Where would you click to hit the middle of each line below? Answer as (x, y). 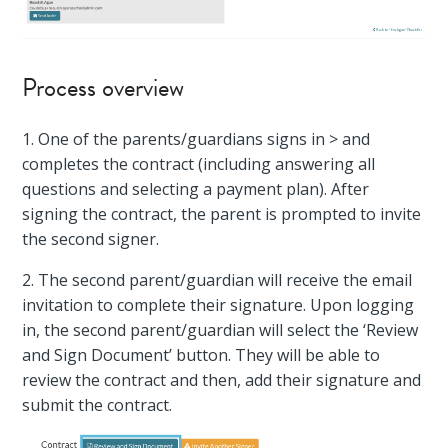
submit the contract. (99, 404)
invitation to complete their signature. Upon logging (218, 304)
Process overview (103, 87)
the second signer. (91, 238)
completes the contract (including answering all (199, 163)
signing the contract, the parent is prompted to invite (222, 213)
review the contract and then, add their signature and (222, 379)
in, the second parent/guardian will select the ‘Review (220, 329)
